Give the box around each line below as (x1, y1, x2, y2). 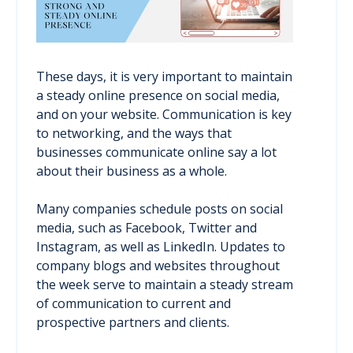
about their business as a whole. (36, 162, 227, 180)
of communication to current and (36, 294, 231, 312)
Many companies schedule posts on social (36, 199, 283, 217)
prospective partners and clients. (36, 313, 229, 331)
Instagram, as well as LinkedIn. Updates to (36, 237, 285, 255)
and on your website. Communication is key (36, 105, 292, 123)
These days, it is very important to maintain (36, 67, 292, 85)
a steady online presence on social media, (36, 86, 280, 104)
